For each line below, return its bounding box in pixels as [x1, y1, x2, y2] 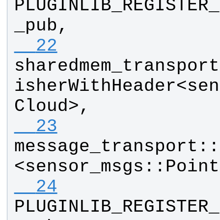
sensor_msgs [25, 157, 144, 177]
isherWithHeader [14, 76, 176, 97]
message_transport [14, 137, 198, 157]
